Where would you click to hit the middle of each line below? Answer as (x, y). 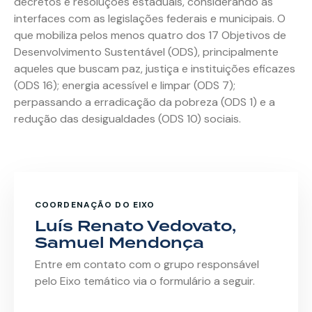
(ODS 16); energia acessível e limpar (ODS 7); (125, 85)
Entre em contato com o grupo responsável (147, 265)
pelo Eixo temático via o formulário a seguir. (145, 281)
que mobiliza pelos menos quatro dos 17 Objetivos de (150, 35)
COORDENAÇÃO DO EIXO (95, 204)
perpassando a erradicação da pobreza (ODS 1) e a (145, 102)
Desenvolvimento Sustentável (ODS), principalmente (146, 52)
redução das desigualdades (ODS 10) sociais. (127, 118)
